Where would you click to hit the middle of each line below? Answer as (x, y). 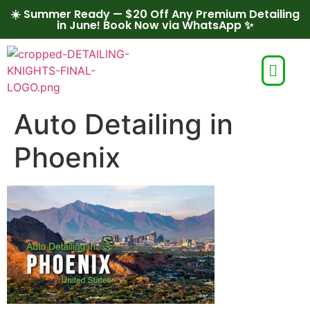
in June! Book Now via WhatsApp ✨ (155, 25)
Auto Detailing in (124, 124)
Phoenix (67, 157)
